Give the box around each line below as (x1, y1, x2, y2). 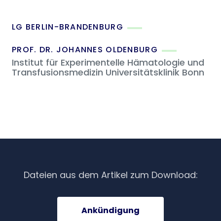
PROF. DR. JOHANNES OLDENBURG (12, 44, 158, 56)
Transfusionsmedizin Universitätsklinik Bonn (12, 66, 204, 79)
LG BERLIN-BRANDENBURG (12, 21, 123, 33)
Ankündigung (81, 205, 140, 217)
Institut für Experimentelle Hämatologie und (12, 56, 204, 69)
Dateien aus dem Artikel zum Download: (23, 169, 198, 182)
